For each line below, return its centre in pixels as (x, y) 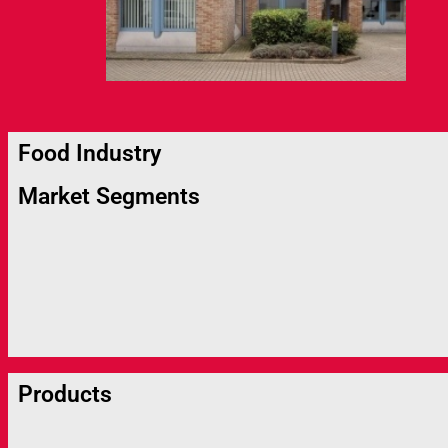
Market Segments (109, 197)
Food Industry (89, 154)
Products (65, 395)
